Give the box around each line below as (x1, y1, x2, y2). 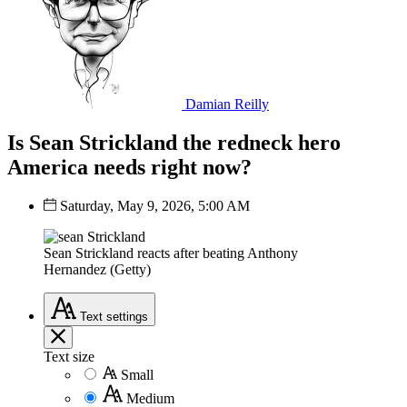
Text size (44, 348, 94, 364)
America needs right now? (7, 154, 252, 179)
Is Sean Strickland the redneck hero (7, 130, 341, 154)
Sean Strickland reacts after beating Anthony (44, 244, 298, 261)
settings (106, 309, 148, 323)
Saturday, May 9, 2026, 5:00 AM (60, 197, 250, 213)
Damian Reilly (185, 96, 269, 112)
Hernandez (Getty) (44, 261, 151, 277)
